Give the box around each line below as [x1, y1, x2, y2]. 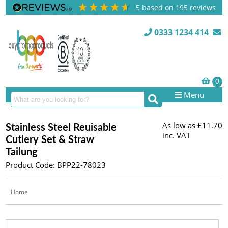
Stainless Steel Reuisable [6, 123, 117, 133]
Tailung [6, 147, 38, 157]
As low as [162, 120, 195, 130]
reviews [188, 3, 216, 12]
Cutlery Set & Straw [6, 135, 95, 145]
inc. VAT [162, 130, 190, 140]
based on [142, 3, 176, 12]
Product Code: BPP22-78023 [6, 160, 106, 170]
